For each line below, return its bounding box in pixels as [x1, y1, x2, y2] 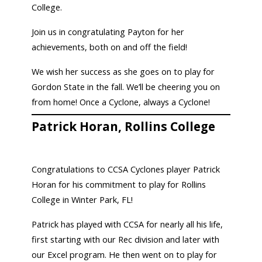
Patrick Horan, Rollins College [32, 118, 216, 135]
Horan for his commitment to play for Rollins [32, 179, 206, 191]
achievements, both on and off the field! [32, 41, 188, 53]
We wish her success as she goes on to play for [32, 65, 215, 77]
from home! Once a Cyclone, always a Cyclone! [32, 96, 211, 108]
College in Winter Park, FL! [32, 194, 133, 206]
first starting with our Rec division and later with [32, 234, 220, 246]
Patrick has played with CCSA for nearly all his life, [32, 219, 223, 230]
